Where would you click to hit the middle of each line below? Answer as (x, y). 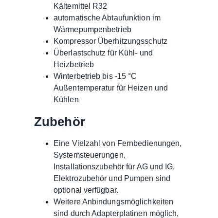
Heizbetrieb (74, 64)
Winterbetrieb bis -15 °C (95, 76)
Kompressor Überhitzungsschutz (110, 41)
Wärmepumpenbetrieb (92, 29)
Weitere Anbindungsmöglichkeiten (114, 201)
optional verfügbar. (86, 190)
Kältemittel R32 (81, 6)
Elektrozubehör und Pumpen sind (112, 178)
